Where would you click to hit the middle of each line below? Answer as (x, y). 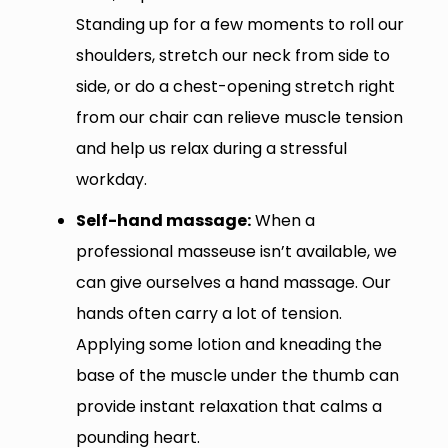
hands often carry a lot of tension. (208, 313)
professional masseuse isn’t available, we (236, 251)
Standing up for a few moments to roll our (239, 24)
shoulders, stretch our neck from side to (232, 55)
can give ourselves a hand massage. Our (233, 282)
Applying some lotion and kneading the (228, 344)
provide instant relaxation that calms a (228, 406)
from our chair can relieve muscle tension (239, 117)
